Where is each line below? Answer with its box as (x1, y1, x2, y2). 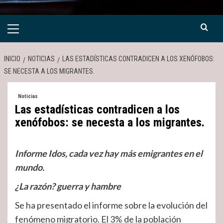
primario (7, 34, 36, 44)
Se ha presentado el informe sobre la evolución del (15, 200, 208, 211)
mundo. (15, 162, 44, 173)
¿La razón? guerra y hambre (15, 181, 121, 192)
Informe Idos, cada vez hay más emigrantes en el (15, 148, 203, 159)
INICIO (3, 55, 20, 63)
